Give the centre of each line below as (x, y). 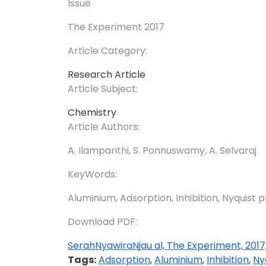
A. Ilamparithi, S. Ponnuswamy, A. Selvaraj (162, 151)
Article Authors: (104, 127)
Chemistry (92, 113)
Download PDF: (102, 222)
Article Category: (107, 51)
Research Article (107, 75)
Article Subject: (103, 89)
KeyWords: (92, 175)
